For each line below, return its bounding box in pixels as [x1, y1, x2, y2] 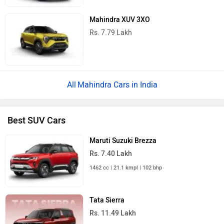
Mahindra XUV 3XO [89, 15, 150, 24]
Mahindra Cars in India [77, 80, 157, 90]
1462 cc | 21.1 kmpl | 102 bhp [89, 164, 162, 171]
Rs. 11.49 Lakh [89, 209, 136, 218]
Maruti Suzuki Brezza [89, 136, 157, 145]
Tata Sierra [89, 196, 125, 205]
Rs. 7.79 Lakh [89, 28, 132, 37]
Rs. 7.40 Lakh [89, 149, 132, 158]
